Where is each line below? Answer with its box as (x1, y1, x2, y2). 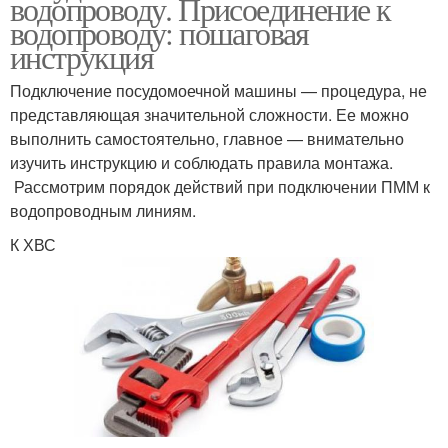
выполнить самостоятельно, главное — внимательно (10, 126, 404, 150)
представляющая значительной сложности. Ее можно (10, 102, 409, 126)
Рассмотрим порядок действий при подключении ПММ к (10, 174, 430, 198)
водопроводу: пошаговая (10, 10, 309, 54)
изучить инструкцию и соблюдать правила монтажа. (10, 150, 393, 174)
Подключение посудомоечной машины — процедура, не (10, 78, 427, 102)
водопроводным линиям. (10, 198, 196, 222)
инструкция (10, 34, 153, 78)
